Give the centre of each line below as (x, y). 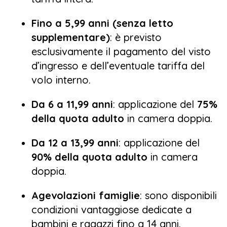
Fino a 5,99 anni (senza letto (102, 23)
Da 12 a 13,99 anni (75, 142)
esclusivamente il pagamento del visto (121, 51)
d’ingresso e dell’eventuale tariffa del (118, 65)
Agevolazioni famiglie (86, 195)
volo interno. (61, 80)
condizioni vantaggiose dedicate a (111, 209)
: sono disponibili (178, 195)
